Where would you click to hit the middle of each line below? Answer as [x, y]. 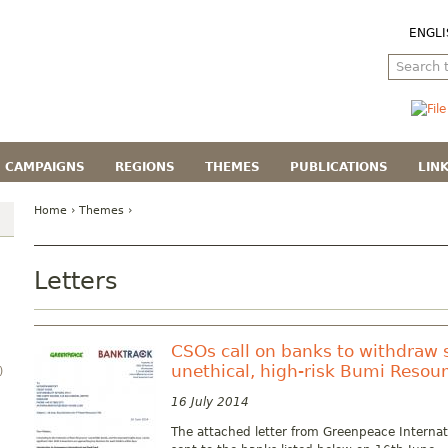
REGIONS [145, 167]
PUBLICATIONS [339, 167]
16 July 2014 [210, 402]
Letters [76, 281]
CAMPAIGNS [45, 167]
